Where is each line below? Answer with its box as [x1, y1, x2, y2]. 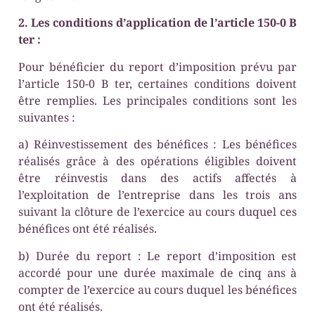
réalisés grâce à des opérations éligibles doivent [18, 153, 297, 169]
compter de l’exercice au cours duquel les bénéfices [18, 281, 297, 297]
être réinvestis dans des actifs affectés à [18, 170, 297, 186]
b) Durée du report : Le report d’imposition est [18, 247, 297, 264]
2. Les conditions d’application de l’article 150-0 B [18, 15, 297, 31]
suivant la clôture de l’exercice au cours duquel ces [18, 204, 297, 220]
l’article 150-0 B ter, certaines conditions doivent [18, 75, 297, 91]
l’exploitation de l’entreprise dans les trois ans [18, 187, 297, 203]
